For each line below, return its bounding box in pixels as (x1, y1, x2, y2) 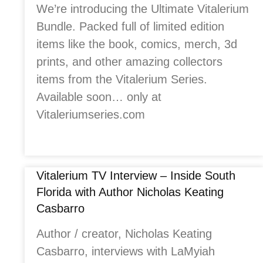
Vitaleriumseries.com (36, 108, 145, 122)
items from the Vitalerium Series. (36, 73, 207, 86)
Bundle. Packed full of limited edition (36, 20, 224, 33)
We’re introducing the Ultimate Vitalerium (36, 2, 249, 16)
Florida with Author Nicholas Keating (36, 186, 224, 199)
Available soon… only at (36, 90, 161, 104)
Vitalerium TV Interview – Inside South (36, 169, 235, 183)
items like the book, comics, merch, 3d (36, 38, 237, 51)
